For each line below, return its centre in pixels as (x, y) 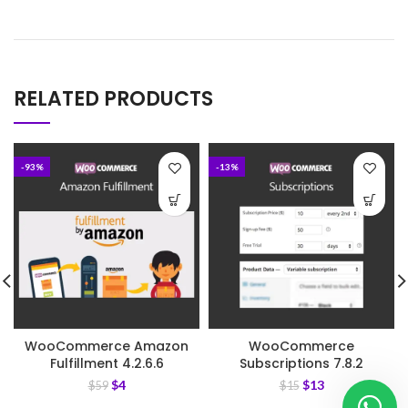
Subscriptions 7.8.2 (301, 364)
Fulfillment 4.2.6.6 (107, 364)
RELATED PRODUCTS (113, 99)
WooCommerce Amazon (107, 347)
